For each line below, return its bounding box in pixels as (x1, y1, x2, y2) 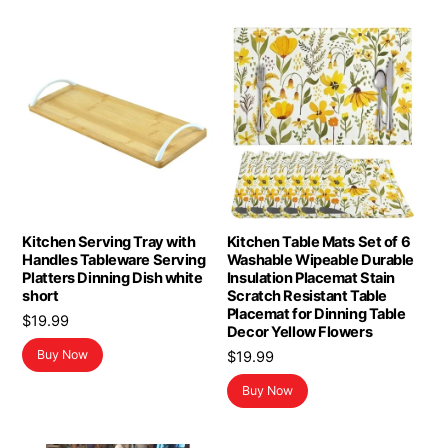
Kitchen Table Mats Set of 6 (226, 233, 411, 252)
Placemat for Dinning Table (226, 305, 406, 324)
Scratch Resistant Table (226, 287, 387, 306)
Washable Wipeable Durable (226, 251, 414, 270)
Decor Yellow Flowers (226, 323, 373, 342)
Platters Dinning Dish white (22, 269, 203, 288)
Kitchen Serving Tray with (22, 233, 196, 252)
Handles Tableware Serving (22, 251, 206, 270)
